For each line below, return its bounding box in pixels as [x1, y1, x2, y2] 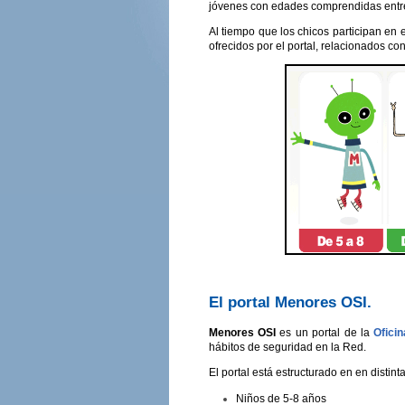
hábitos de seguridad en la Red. [208, 340, 366, 353]
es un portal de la [276, 325, 374, 339]
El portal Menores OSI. [208, 294, 372, 312]
